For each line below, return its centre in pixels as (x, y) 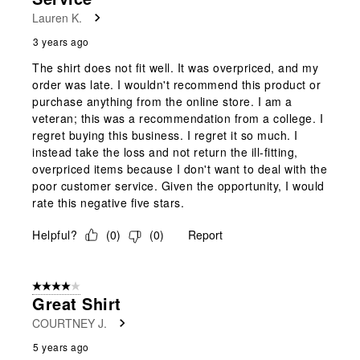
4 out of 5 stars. (69, 286)
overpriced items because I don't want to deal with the (180, 168)
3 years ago (61, 41)
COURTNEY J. (70, 323)
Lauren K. (57, 17)
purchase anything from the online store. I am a (162, 101)
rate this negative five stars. (108, 202)
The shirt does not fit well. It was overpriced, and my (175, 67)
